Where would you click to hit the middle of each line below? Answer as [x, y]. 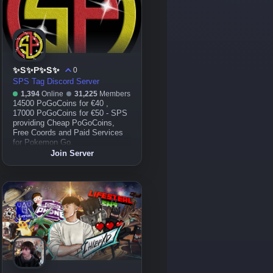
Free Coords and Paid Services [68, 133]
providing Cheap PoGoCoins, [64, 123]
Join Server [72, 153]
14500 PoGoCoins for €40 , [61, 104]
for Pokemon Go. [43, 143]
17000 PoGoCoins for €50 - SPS [70, 113]
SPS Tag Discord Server [56, 82]
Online [52, 94]
